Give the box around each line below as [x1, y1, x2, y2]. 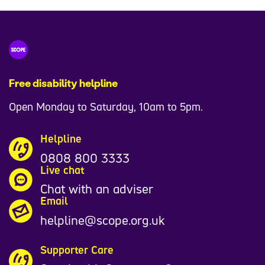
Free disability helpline [9, 76, 118, 90]
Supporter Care [40, 242, 114, 257]
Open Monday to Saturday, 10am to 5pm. [9, 99, 203, 114]
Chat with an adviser [40, 180, 153, 198]
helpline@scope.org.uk [40, 211, 165, 228]
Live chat [40, 162, 84, 177]
